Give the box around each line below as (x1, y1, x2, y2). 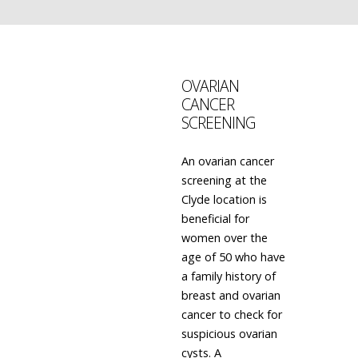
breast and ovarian (181, 288, 280, 303)
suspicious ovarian (181, 326, 277, 341)
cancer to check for (181, 307, 282, 322)
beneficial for (181, 211, 249, 226)
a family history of (181, 268, 276, 284)
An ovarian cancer (181, 153, 274, 169)
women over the (181, 230, 268, 245)
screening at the (181, 173, 267, 188)
